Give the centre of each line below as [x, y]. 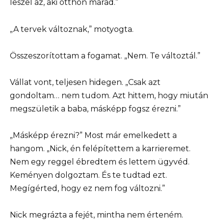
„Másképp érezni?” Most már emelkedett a [93, 136]
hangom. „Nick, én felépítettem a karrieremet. [100, 149]
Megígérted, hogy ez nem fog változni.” [87, 189]
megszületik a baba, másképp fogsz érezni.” [95, 109]
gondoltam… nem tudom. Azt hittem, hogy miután [109, 95]
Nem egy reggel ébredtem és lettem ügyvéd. [100, 162]
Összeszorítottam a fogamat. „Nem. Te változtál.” [105, 55]
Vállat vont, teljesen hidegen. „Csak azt [85, 82]
